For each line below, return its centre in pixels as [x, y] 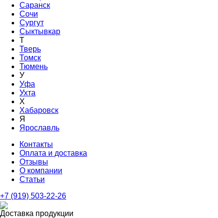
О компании [41, 171]
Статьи [32, 179]
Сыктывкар [40, 31]
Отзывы [34, 162]
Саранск [35, 5]
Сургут [32, 23]
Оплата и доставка [53, 153]
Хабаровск [39, 110]
